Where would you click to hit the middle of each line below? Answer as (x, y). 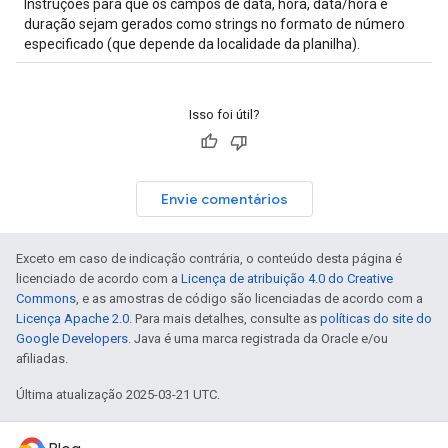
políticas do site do (376, 318)
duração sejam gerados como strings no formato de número (214, 24)
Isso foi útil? (224, 114)
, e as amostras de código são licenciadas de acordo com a (249, 298)
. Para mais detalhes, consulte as (224, 318)
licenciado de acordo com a (98, 278)
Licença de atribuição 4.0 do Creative (287, 278)
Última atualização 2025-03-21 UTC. (118, 394)
